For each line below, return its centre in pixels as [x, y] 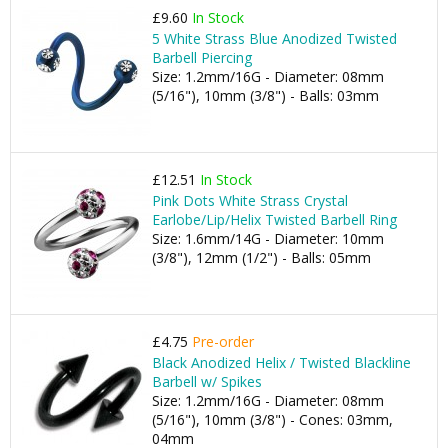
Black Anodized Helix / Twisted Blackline [281, 362]
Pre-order [223, 341]
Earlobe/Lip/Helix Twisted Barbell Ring [274, 219]
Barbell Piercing [202, 57]
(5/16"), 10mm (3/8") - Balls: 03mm [265, 95]
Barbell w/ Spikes [207, 381]
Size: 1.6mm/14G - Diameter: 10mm [268, 238]
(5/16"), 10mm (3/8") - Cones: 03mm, [272, 419]
